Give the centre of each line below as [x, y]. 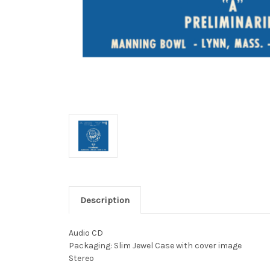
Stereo [81, 258]
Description [105, 200]
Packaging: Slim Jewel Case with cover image [155, 245]
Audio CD [86, 233]
